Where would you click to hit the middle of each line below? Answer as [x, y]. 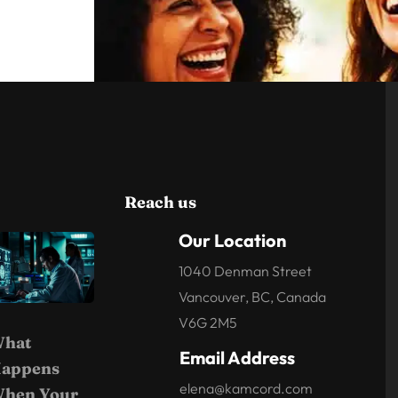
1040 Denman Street [245, 271]
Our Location [232, 240]
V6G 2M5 [207, 322]
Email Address [237, 357]
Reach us [161, 202]
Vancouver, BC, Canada [252, 296]
